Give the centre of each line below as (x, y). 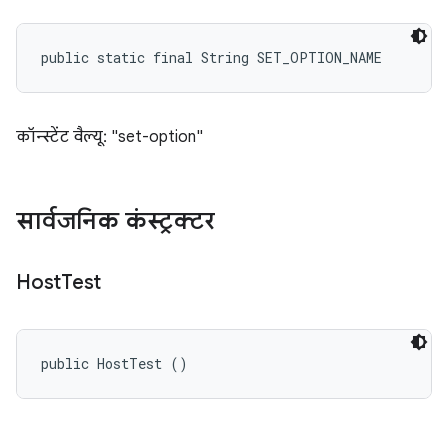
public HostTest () (114, 363)
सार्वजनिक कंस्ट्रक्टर (115, 221)
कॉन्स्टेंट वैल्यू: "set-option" (109, 137)
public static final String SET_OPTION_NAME (211, 57)
